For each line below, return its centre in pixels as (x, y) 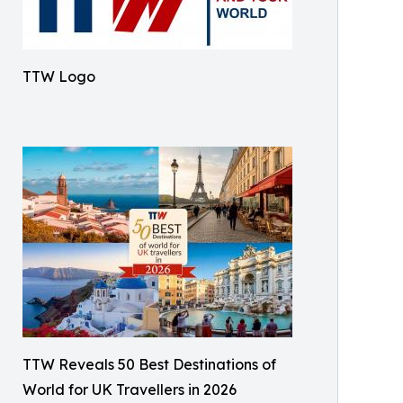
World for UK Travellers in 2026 (130, 389)
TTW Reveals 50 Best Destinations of (149, 364)
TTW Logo (59, 76)
